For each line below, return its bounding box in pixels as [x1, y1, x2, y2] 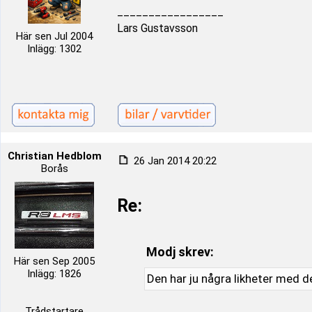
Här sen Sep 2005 [14, 255, 95, 267]
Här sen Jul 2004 [16, 30, 93, 42]
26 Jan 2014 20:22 [131, 155, 217, 167]
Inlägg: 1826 [27, 267, 81, 280]
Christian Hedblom [7, 150, 102, 162]
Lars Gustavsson [117, 22, 198, 35]
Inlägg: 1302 [27, 42, 81, 55]
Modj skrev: [146, 244, 214, 259]
